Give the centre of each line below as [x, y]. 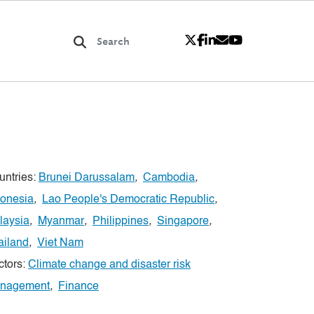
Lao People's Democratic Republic [128, 200]
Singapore [183, 222]
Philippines [121, 222]
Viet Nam [60, 244]
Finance [78, 287]
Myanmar [61, 222]
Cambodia [169, 178]
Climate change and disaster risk [109, 265]
